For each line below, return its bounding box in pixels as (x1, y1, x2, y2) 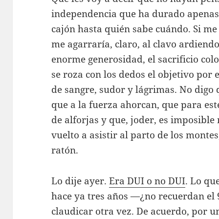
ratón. (51, 144, 79, 157)
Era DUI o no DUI (109, 175, 186, 188)
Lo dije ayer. (51, 175, 109, 188)
